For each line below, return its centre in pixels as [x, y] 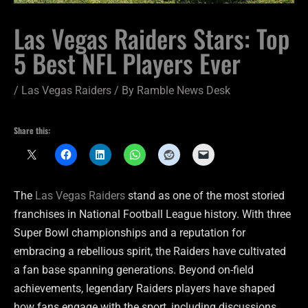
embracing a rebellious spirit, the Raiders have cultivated [150, 252]
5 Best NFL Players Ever [127, 63]
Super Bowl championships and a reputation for [130, 233]
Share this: [32, 130]
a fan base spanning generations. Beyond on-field [134, 270]
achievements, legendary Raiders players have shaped [144, 289]
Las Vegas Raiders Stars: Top [152, 38]
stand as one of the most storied [205, 196]
